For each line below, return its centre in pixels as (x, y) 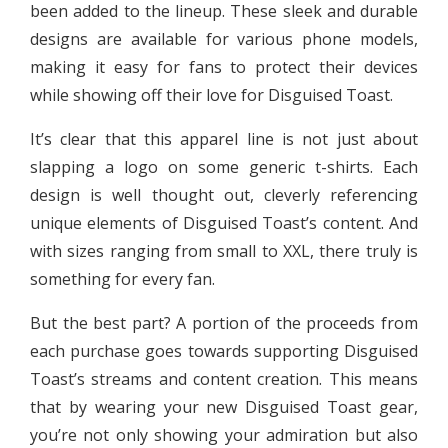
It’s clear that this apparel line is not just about (224, 138)
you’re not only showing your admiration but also (224, 434)
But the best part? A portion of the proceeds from (224, 322)
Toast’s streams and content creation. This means (224, 378)
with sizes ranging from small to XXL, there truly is (224, 250)
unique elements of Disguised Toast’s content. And (224, 222)
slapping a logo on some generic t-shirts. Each (224, 166)
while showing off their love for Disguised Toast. (211, 94)
